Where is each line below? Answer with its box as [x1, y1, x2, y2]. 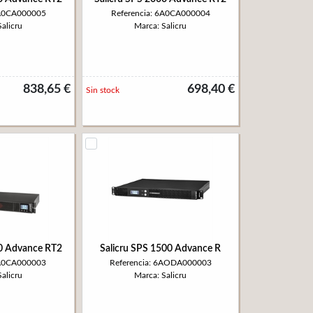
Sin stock [86, 86, 119, 94]
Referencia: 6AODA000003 [109, 259, 212, 267]
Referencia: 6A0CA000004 [110, 9, 210, 17]
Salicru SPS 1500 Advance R [100, 244, 221, 254]
